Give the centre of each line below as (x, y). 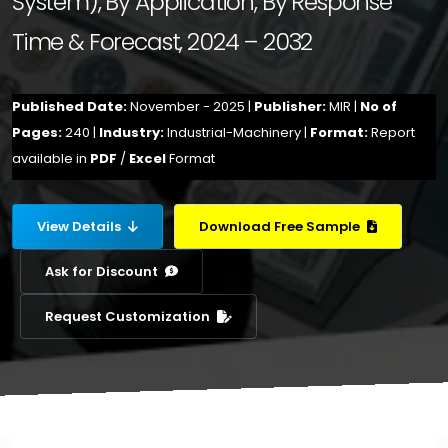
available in (51, 158)
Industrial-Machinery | (238, 132)
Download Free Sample (281, 226)
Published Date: (71, 106)
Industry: (133, 132)
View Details (80, 226)
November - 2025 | (192, 106)
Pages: (38, 132)
